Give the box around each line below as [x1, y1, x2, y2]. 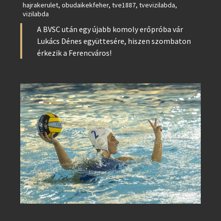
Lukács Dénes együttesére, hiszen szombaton [37, 36, 191, 46]
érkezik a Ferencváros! [37, 48, 111, 58]
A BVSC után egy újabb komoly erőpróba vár [37, 24, 183, 34]
